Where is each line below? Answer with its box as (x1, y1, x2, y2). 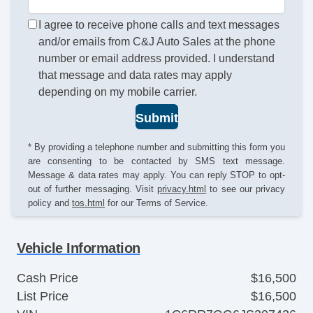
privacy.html (157, 183, 207, 194)
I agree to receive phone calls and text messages (38, 19, 280, 31)
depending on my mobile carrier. (38, 86, 198, 99)
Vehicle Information (17, 240, 140, 256)
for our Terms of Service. (105, 197, 208, 208)
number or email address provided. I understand (38, 52, 275, 65)
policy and (28, 197, 72, 208)
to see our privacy (206, 183, 286, 194)
